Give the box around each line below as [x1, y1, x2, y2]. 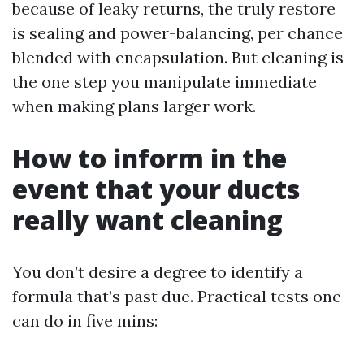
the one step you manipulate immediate [12, 71, 317, 92]
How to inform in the [12, 141, 287, 175]
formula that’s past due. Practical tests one [12, 286, 341, 306]
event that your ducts [12, 171, 300, 206]
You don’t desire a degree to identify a [12, 262, 303, 282]
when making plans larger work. [12, 96, 256, 116]
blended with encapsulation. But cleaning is [12, 47, 344, 67]
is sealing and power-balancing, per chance [12, 23, 343, 43]
